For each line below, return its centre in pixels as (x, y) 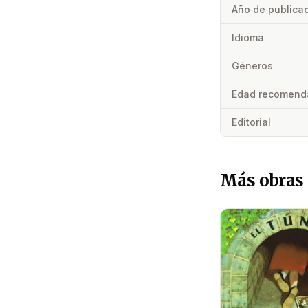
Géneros (252, 66)
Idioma (248, 38)
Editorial (251, 122)
